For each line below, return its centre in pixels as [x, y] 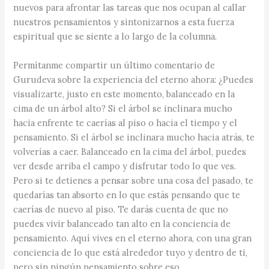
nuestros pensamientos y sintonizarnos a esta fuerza [124, 22]
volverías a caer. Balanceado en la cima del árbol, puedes [130, 151]
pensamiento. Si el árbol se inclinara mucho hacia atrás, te [134, 137]
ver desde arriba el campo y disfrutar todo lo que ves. [125, 166]
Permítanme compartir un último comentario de [114, 65]
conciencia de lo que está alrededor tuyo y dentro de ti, [131, 252]
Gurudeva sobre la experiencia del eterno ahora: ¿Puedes [134, 79]
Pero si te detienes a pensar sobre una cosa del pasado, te [134, 180]
